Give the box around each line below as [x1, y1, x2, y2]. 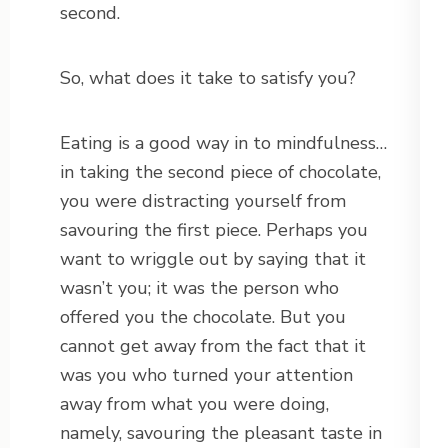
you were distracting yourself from [60, 189, 346, 214]
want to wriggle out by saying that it [60, 247, 366, 272]
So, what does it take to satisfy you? [60, 66, 356, 91]
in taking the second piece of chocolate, [60, 160, 381, 185]
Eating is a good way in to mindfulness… [60, 131, 387, 156]
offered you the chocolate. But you [60, 305, 346, 330]
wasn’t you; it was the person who [60, 276, 339, 301]
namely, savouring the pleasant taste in [60, 421, 382, 446]
